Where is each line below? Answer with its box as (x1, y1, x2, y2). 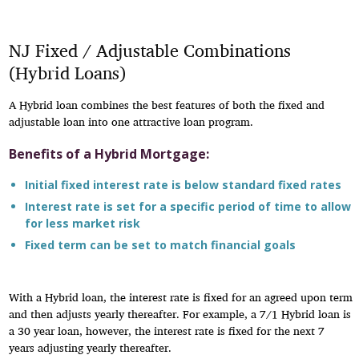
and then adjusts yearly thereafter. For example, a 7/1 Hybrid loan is (9, 305, 352, 323)
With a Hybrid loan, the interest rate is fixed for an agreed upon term (9, 288, 353, 306)
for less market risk (25, 216, 141, 231)
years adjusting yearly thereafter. (9, 338, 172, 357)
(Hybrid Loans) (9, 58, 127, 87)
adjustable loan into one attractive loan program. (9, 112, 254, 131)
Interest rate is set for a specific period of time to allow (25, 199, 352, 214)
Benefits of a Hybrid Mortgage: (9, 145, 210, 163)
